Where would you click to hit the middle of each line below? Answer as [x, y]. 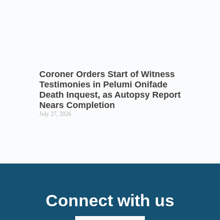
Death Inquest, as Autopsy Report [110, 95]
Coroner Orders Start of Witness [107, 74]
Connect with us [110, 200]
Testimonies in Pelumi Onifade [103, 84]
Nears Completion [77, 105]
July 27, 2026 [55, 114]
